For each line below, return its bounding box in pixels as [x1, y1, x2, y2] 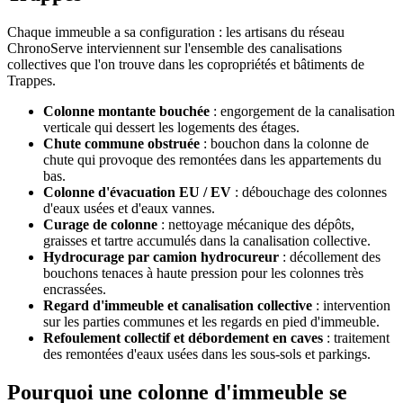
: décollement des [279, 249, 381, 265]
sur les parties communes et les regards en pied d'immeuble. [43, 314, 380, 330]
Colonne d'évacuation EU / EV [43, 184, 231, 201]
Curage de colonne [43, 217, 157, 233]
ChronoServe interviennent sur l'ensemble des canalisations [7, 40, 342, 57]
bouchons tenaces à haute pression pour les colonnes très [43, 265, 363, 282]
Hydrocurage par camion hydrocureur [43, 249, 279, 265]
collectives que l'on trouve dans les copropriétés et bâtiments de [7, 57, 364, 73]
